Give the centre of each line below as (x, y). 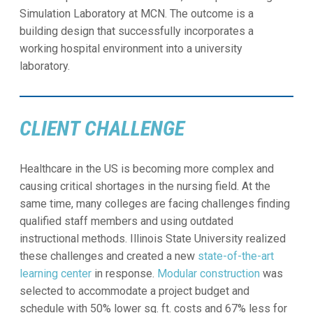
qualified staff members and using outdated (126, 221)
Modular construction (208, 273)
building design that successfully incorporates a (136, 31)
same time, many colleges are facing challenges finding (154, 203)
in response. (124, 273)
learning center (55, 273)
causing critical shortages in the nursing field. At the (145, 186)
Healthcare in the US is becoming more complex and (146, 168)
